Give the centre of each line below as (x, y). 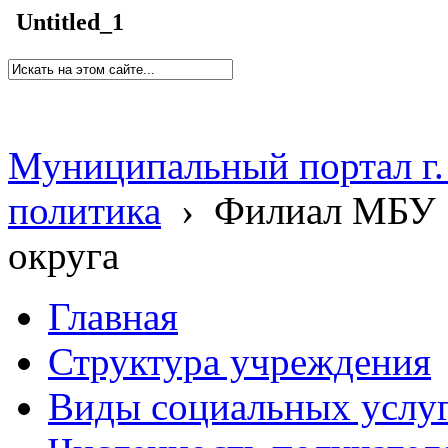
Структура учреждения (239, 361)
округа (63, 255)
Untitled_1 (70, 22)
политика (84, 210)
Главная (113, 316)
